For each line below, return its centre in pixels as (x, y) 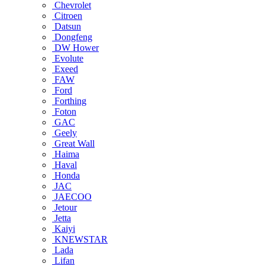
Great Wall (73, 143)
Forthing (69, 101)
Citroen (67, 16)
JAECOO (72, 197)
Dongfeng (72, 37)
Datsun (67, 26)
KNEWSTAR (80, 239)
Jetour (64, 207)
